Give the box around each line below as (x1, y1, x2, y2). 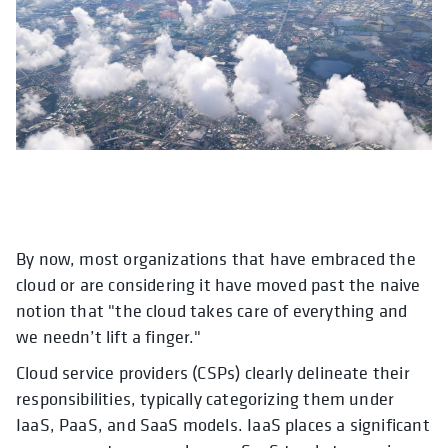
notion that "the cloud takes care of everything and (16, 299, 408, 323)
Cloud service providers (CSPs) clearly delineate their (16, 361, 410, 385)
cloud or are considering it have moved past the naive (16, 273, 421, 297)
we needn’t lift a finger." (16, 325, 202, 349)
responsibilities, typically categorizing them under (16, 387, 395, 411)
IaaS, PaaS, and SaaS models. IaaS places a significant (16, 413, 430, 437)
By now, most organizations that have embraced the (16, 247, 416, 271)
